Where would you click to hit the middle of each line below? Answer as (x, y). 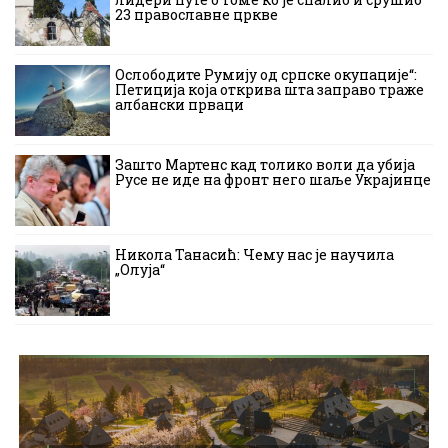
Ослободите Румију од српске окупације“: (266, 74)
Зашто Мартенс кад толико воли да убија (265, 164)
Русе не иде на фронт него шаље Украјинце (273, 179)
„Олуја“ (140, 269)
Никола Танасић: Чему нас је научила (254, 254)
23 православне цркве (196, 14)
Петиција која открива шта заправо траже (269, 89)
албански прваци (179, 104)
